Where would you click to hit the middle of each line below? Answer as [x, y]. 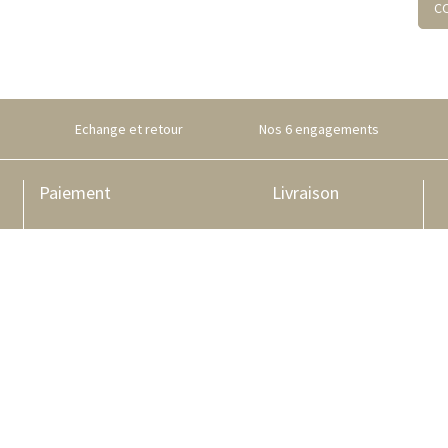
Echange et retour [129, 128]
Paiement [75, 192]
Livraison [305, 192]
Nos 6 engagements [319, 128]
